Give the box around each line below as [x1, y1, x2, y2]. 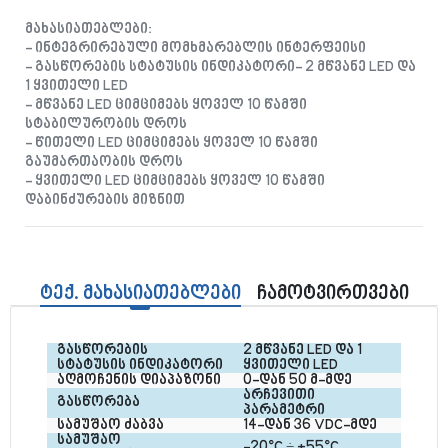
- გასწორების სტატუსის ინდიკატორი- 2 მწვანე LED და [25, 58, 416, 77]
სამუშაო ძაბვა [57, 416, 164, 435]
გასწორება [57, 393, 140, 412]
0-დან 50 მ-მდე [243, 371, 352, 390]
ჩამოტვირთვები [256, 282, 409, 306]
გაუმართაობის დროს [25, 153, 183, 172]
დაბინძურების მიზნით [25, 191, 185, 210]
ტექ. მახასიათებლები [39, 282, 241, 306]
